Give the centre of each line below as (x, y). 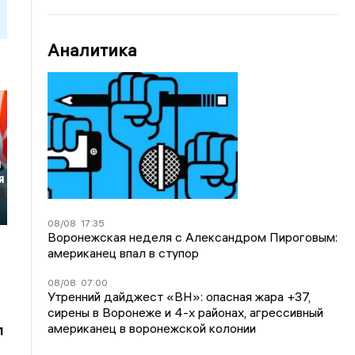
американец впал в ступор (124, 252)
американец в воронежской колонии (152, 328)
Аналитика (93, 50)
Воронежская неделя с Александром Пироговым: (193, 237)
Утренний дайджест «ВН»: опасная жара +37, (179, 296)
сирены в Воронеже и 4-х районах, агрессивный (186, 312)
